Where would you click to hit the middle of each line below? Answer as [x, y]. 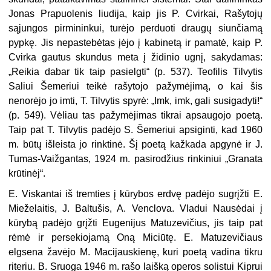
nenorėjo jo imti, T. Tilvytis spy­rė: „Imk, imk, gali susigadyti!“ [135, 100]
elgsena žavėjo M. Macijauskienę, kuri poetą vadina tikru [135, 252]
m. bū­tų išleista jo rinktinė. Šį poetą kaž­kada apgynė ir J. [135, 144]
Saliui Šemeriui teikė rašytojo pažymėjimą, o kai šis [135, 86]
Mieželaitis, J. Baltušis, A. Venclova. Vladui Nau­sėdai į [135, 208]
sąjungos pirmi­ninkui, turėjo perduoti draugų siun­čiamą [135, 28]
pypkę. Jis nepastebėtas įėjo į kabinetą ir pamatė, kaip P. [135, 42]
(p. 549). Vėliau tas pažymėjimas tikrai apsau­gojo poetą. [135, 115]
